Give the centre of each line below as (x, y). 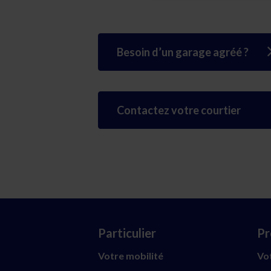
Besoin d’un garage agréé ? (183, 52)
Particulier (127, 233)
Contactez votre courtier (179, 110)
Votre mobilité (131, 255)
